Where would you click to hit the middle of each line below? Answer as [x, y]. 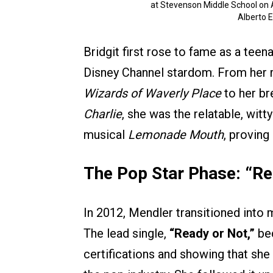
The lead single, [126, 234]
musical [106, 135]
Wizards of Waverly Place [152, 94]
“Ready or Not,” [212, 234]
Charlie [103, 114]
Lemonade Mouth [176, 135]
